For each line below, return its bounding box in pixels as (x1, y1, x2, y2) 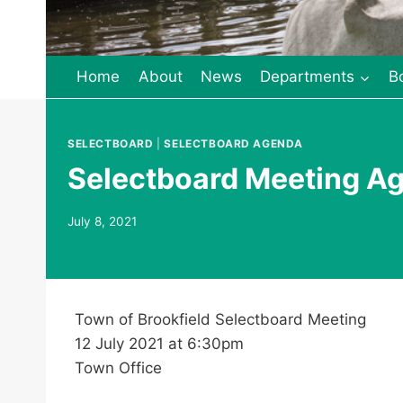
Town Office (75, 359, 162, 378)
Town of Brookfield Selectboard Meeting (75, 310, 366, 329)
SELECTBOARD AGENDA (164, 136, 304, 150)
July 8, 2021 (67, 214, 137, 229)
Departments (260, 67, 355, 86)
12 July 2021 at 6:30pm (75, 335, 244, 354)
